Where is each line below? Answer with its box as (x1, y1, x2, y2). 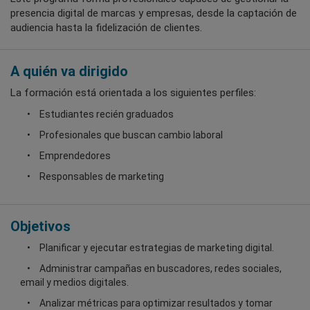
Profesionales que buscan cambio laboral (39, 129, 223, 141)
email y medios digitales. (20, 277, 129, 289)
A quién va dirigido (10, 63, 128, 80)
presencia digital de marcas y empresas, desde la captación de (10, 7, 297, 20)
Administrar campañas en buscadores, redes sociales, (39, 263, 282, 275)
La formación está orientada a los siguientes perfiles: (10, 86, 256, 100)
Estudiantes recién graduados (39, 109, 174, 120)
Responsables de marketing (39, 171, 164, 183)
